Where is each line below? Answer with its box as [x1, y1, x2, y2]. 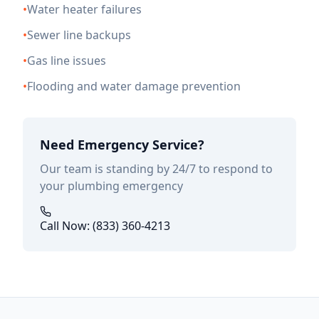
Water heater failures [27, 1, 142, 17]
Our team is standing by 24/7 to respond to [40, 161, 273, 177]
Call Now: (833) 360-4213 [40, 218, 170, 234]
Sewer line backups [27, 27, 131, 43]
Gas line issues [27, 53, 106, 68]
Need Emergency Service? [40, 136, 204, 153]
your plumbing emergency [40, 178, 183, 194]
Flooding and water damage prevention [27, 78, 241, 94]
